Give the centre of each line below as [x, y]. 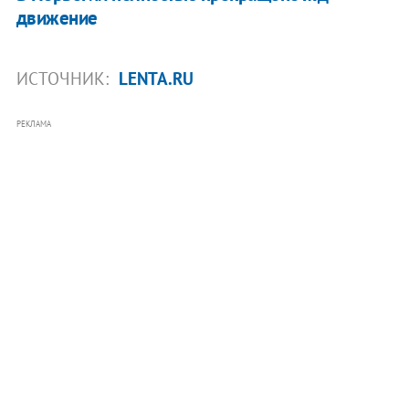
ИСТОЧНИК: [64, 78]
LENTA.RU [156, 78]
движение [57, 17]
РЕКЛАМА [33, 123]
